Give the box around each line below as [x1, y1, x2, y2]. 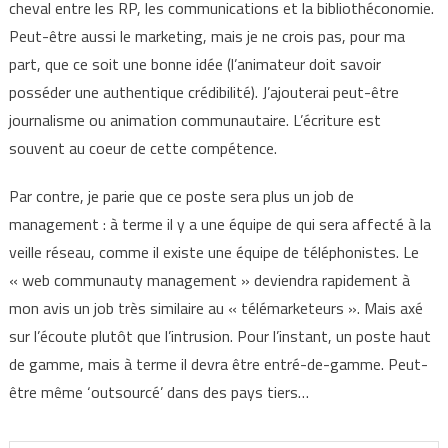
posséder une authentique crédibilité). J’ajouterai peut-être [8, 80, 399, 104]
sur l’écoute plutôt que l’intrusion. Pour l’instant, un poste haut [8, 324, 431, 348]
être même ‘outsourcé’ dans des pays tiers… [8, 380, 309, 404]
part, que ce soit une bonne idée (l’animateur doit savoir [8, 52, 381, 76]
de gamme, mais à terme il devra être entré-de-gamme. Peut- [8, 352, 428, 376]
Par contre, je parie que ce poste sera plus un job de [8, 184, 354, 208]
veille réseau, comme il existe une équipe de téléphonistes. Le [8, 240, 419, 264]
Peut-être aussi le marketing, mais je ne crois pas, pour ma [8, 24, 405, 48]
